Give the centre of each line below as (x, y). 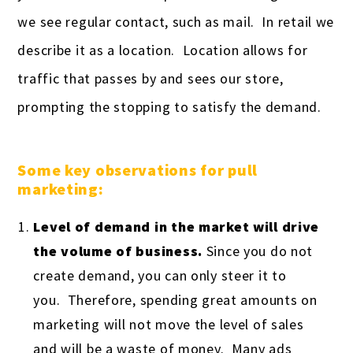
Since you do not (258, 251)
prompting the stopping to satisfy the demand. (169, 107)
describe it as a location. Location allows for (163, 50)
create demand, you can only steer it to (160, 276)
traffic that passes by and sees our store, (150, 79)
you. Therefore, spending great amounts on (175, 300)
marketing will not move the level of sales (169, 325)
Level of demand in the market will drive (176, 227)
